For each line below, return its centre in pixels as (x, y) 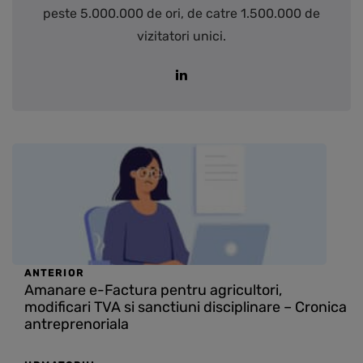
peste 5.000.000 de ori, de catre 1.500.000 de (181, 14)
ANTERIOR (54, 273)
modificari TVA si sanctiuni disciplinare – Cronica (186, 307)
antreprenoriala (77, 325)
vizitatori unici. (181, 36)
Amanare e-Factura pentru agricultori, (153, 290)
